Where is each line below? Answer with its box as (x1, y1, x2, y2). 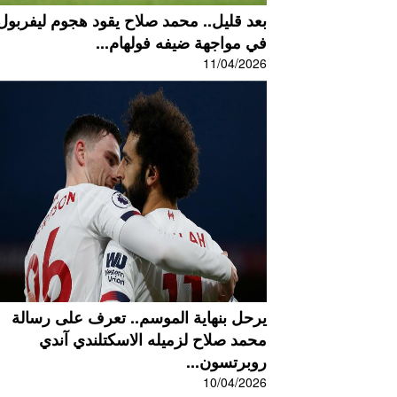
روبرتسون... (186, 350, 268, 373)
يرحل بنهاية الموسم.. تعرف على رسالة (12, 306, 268, 329)
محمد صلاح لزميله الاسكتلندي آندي (39, 328, 268, 351)
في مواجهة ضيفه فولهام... (96, 31, 268, 54)
